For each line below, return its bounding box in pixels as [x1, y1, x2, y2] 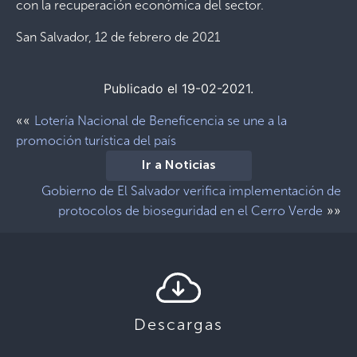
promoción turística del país [16, 133, 176, 148]
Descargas [134, 315, 223, 334]
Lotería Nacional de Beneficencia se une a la [34, 113, 287, 128]
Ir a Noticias [141, 159, 216, 172]
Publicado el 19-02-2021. [104, 80, 253, 96]
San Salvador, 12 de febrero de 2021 [16, 29, 220, 45]
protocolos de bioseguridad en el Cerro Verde [58, 203, 323, 218]
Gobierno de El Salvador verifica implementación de [41, 183, 341, 198]
